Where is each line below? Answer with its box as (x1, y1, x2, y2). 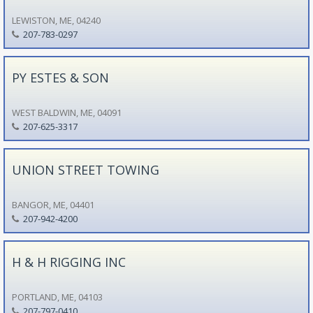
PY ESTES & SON (11, 68, 109, 86)
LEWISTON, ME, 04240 (11, 13, 101, 27)
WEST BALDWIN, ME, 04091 (11, 105, 122, 119)
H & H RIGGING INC (11, 253, 126, 270)
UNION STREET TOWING (11, 161, 159, 178)
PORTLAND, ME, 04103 (11, 290, 103, 303)
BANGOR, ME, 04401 (11, 198, 94, 211)
